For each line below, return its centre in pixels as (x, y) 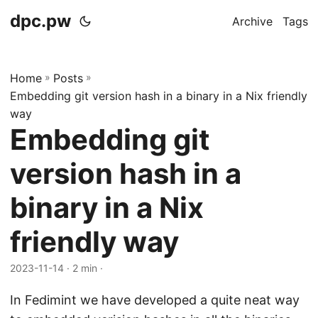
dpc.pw (40, 21)
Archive (252, 21)
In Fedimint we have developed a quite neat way (155, 300)
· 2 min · (85, 268)
